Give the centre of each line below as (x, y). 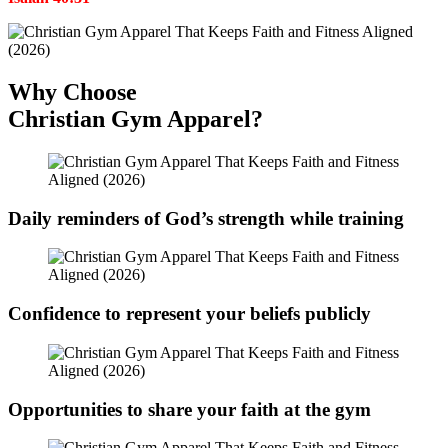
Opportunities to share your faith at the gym (189, 409)
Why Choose (72, 92)
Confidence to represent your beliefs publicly (189, 314)
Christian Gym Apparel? (135, 119)
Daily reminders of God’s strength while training (206, 218)
